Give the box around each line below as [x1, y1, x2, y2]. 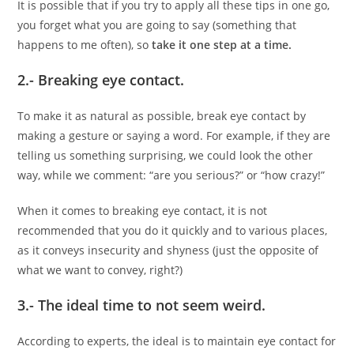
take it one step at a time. [149, 36, 292, 52]
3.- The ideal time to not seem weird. [17, 295, 266, 314]
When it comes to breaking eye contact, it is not [17, 202, 268, 218]
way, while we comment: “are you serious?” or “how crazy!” [17, 167, 326, 183]
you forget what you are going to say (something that [17, 17, 297, 32]
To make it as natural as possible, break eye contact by [17, 107, 307, 123]
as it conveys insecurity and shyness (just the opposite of [17, 242, 319, 258]
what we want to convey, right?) [17, 262, 183, 277]
